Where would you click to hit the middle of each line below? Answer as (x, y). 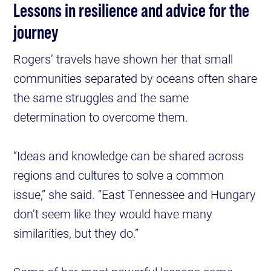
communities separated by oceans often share (135, 78)
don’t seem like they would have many (113, 214)
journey (36, 32)
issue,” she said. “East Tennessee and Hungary (135, 194)
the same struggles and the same (101, 98)
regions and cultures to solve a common (119, 175)
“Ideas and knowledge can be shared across (129, 156)
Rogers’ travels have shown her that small (123, 59)
